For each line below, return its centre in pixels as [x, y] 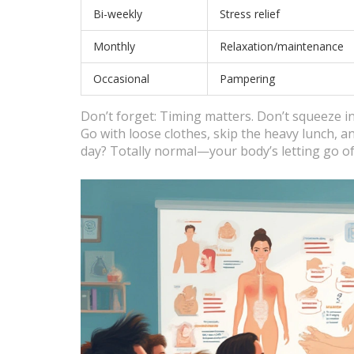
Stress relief [250, 14]
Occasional [121, 79]
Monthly [114, 47]
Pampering [247, 79]
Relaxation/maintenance [282, 47]
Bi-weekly [118, 14]
